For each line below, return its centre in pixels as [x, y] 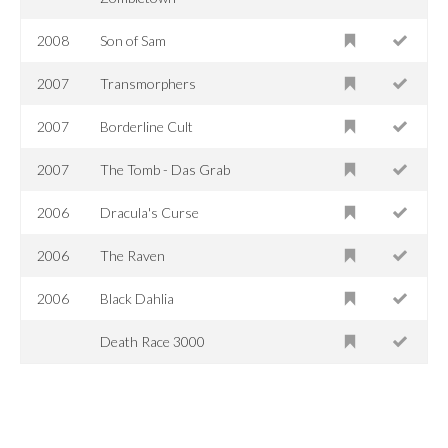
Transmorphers [148, 83]
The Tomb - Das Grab [165, 169]
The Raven [133, 255]
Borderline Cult [147, 126]
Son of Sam [133, 40]
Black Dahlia [137, 298]
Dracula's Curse [150, 212]
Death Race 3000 [153, 341]
